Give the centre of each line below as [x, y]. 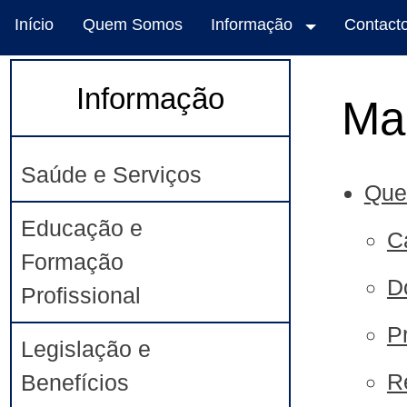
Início [34, 25]
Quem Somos [133, 25]
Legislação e [86, 348]
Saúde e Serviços [112, 174]
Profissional [81, 295]
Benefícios [75, 382]
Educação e [82, 228]
